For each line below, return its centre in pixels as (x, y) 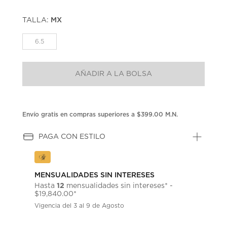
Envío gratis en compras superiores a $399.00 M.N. (100, 114)
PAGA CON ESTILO (72, 137)
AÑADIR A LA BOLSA (114, 74)
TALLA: (37, 20)
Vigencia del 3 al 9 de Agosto (80, 205)
